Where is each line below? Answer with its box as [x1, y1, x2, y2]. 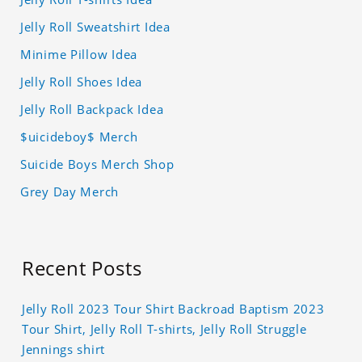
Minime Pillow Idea [20, 46, 137, 63]
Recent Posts [22, 255, 142, 282]
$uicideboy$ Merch [20, 128, 138, 145]
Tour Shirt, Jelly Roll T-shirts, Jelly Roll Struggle [22, 321, 307, 338]
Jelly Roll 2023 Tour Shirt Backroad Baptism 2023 [22, 301, 325, 318]
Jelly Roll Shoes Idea [20, 74, 143, 90]
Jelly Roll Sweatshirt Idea [20, 19, 170, 36]
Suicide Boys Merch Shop [20, 156, 175, 173]
